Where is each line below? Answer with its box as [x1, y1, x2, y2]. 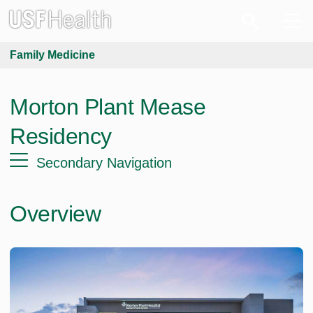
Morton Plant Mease [10, 94, 205, 119]
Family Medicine [10, 49, 95, 61]
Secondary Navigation [36, 155, 172, 170]
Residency [10, 124, 112, 149]
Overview [10, 201, 101, 226]
